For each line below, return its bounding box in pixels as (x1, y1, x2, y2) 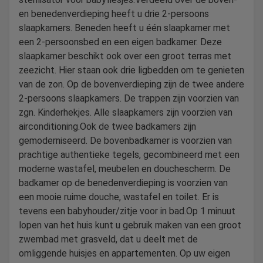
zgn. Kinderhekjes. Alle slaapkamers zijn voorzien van (19, 106, 232, 118)
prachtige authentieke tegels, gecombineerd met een (19, 149, 240, 160)
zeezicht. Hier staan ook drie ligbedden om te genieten (19, 64, 244, 76)
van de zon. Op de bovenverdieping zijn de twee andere (19, 78, 244, 90)
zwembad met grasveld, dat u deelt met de (19, 233, 198, 245)
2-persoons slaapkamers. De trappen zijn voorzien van (19, 92, 239, 104)
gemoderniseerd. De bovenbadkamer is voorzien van (19, 134, 232, 146)
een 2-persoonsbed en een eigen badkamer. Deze (19, 36, 222, 48)
